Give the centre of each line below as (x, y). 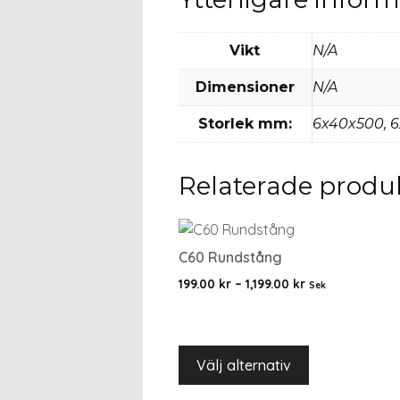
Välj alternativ (243, 365)
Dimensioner (245, 87)
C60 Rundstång (230, 257)
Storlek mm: (245, 123)
